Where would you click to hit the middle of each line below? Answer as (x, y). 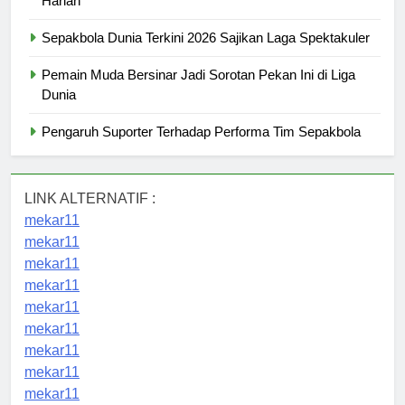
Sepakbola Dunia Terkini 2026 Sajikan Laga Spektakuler (206, 37)
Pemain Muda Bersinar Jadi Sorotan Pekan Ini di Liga (198, 74)
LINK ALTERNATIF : (90, 198)
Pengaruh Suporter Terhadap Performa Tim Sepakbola (201, 131)
